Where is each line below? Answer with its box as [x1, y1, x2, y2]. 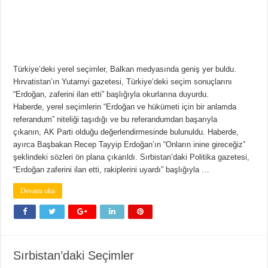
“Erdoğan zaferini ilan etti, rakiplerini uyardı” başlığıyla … [13, 165, 210, 175]
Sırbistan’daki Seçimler [13, 249, 135, 263]
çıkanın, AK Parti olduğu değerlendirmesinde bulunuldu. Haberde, [13, 127, 239, 137]
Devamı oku [20, 187, 56, 196]
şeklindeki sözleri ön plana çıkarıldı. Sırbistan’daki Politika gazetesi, [13, 153, 250, 162]
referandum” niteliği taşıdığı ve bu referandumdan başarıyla [13, 115, 218, 124]
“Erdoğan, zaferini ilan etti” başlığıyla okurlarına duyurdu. [13, 90, 209, 99]
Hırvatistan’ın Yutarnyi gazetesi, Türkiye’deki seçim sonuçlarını [13, 77, 233, 87]
